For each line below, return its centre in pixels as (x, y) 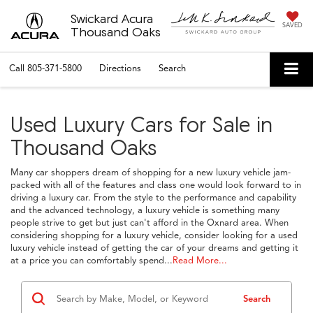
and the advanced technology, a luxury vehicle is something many (145, 210)
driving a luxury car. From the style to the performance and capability (153, 197)
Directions (120, 68)
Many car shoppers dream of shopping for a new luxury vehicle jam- (151, 172)
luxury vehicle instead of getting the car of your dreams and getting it (154, 248)
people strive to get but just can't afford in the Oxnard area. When (150, 223)
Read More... (200, 260)
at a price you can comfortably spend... (92, 260)
